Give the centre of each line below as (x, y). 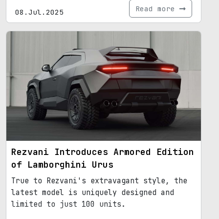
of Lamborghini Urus (62, 165)
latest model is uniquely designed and (93, 193)
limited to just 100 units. (68, 205)
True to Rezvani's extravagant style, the (99, 181)
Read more (157, 9)
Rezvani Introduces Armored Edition (103, 152)
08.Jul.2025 (39, 12)
